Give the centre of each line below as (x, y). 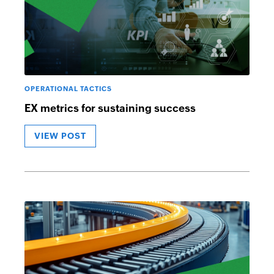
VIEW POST (60, 136)
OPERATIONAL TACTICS (68, 89)
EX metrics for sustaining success (110, 108)
